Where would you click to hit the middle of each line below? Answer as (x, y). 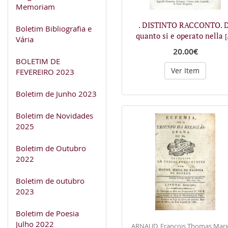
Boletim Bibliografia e (54, 28)
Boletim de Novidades (54, 115)
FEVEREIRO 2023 (45, 72)
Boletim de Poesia (47, 213)
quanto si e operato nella (180, 35)
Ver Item (185, 70)
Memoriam (35, 6)
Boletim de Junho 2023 (56, 93)
